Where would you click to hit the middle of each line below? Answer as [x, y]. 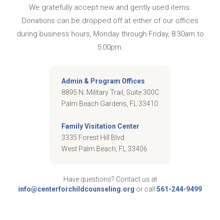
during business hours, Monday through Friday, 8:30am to [110, 34]
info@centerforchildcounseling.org [77, 189]
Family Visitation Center [100, 126]
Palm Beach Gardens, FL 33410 [110, 104]
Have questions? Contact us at [110, 179]
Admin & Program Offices [103, 81]
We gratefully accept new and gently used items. [110, 8]
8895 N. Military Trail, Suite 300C [110, 93]
